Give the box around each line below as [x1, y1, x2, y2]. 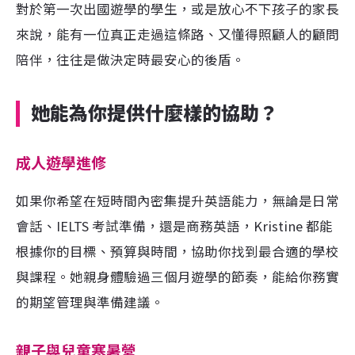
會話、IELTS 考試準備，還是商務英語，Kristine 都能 [16, 216, 333, 235]
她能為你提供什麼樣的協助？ [31, 101, 278, 127]
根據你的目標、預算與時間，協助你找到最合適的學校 [16, 242, 339, 261]
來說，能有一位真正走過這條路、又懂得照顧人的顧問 [16, 25, 339, 44]
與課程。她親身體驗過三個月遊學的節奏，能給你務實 [16, 267, 339, 286]
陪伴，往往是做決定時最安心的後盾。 [16, 50, 245, 69]
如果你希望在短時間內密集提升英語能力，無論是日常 [16, 191, 339, 210]
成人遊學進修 [16, 153, 106, 174]
